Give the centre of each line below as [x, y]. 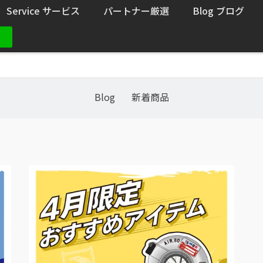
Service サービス [43, 11]
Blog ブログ [219, 11]
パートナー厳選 [136, 11]
